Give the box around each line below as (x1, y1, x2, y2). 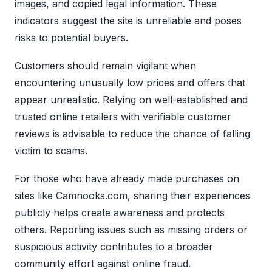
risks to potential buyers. (15, 31, 128, 44)
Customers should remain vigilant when (15, 59, 196, 72)
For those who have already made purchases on (15, 172, 239, 185)
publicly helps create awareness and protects (15, 206, 225, 219)
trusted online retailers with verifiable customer (15, 110, 231, 123)
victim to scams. (15, 144, 87, 157)
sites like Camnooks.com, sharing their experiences (15, 189, 250, 202)
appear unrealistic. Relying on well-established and (15, 93, 248, 106)
